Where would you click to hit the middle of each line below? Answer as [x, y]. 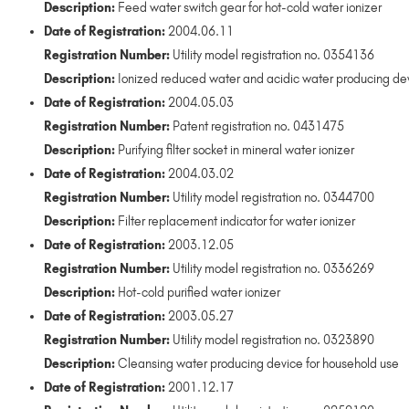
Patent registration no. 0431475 [257, 126]
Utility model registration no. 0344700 [272, 197]
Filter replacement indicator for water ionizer [235, 221]
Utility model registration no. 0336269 [272, 268]
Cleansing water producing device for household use [257, 363]
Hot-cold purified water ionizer [198, 292]
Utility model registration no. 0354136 [272, 55]
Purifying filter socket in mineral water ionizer [235, 150]
